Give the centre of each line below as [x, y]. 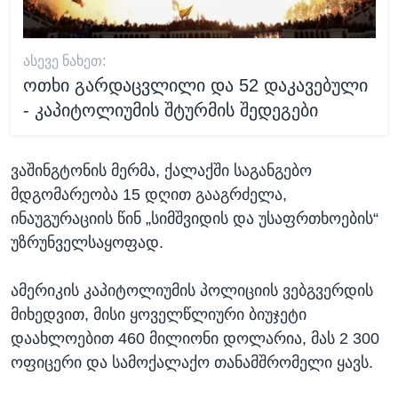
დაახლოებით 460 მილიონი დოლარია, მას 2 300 [195, 338]
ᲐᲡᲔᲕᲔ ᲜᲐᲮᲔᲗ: [64, 61]
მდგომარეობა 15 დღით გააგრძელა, [149, 194]
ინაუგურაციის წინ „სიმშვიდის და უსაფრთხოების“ [195, 218]
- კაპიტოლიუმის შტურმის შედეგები [170, 111]
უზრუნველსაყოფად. [87, 242]
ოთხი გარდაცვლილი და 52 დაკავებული [195, 86]
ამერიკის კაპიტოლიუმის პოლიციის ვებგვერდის [192, 290]
